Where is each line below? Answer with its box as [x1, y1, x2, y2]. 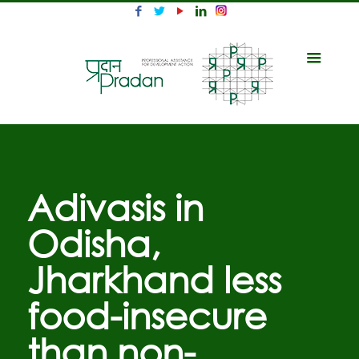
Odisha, [26, 220, 160, 264]
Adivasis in [26, 184, 204, 228]
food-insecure [26, 292, 267, 337]
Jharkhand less [26, 256, 281, 301]
